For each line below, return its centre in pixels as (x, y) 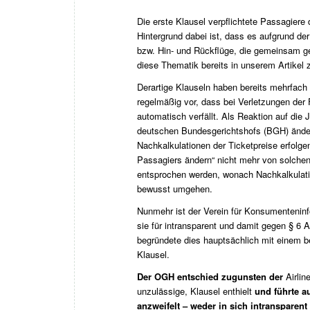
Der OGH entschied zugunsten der (210, 277)
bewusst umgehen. (175, 189)
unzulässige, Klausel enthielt (196, 291)
